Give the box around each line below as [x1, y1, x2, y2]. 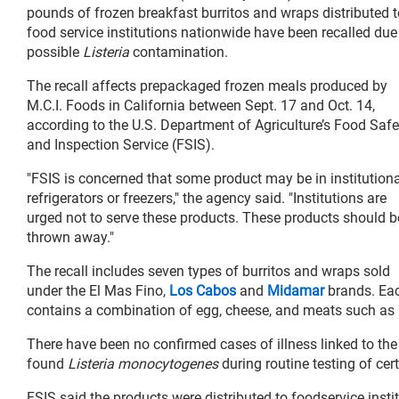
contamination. [129, 43, 228, 61]
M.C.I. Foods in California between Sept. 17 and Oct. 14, [27, 96, 375, 114]
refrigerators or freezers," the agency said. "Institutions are [27, 189, 387, 207]
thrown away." [27, 228, 114, 246]
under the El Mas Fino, [27, 281, 169, 299]
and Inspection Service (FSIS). [27, 135, 215, 153]
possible [27, 43, 83, 61]
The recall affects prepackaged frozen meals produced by [27, 77, 387, 94]
